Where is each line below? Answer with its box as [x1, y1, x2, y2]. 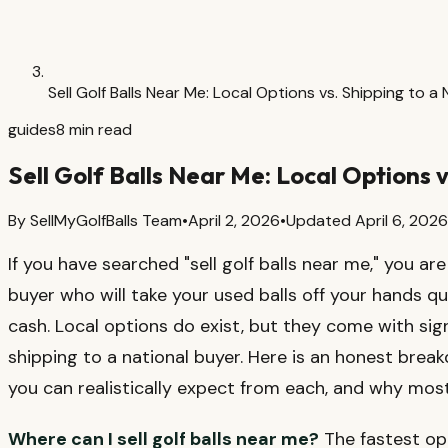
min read [65, 119, 132, 140]
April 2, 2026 [188, 209, 280, 231]
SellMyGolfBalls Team [30, 209, 182, 231]
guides [8, 119, 56, 140]
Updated [286, 209, 351, 231]
